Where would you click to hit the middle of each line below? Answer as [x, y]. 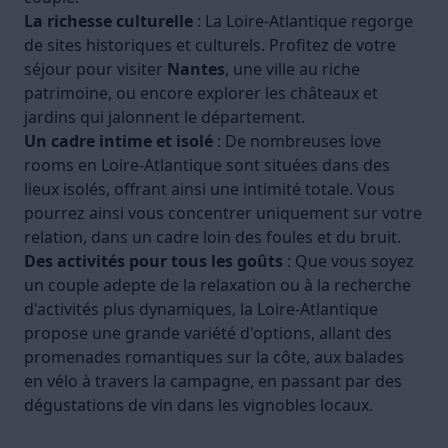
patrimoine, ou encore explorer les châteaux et [201, 93]
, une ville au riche [292, 69]
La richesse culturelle [108, 21]
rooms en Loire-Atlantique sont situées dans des [207, 165]
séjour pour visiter [95, 69]
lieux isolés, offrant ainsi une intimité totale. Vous [209, 189]
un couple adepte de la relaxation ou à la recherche [217, 285]
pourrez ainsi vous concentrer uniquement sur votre [223, 213]
